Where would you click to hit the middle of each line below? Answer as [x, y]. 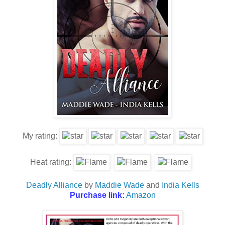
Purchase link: [97, 195]
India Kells [180, 185]
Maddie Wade [119, 185]
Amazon [141, 195]
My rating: [41, 136]
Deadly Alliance [54, 185]
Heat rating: [51, 162]
